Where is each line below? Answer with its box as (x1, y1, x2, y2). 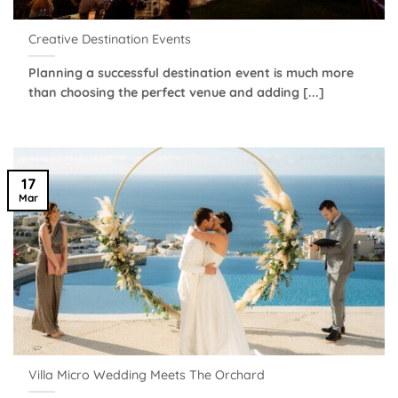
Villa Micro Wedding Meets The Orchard (28, 367, 266, 384)
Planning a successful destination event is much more (28, 64, 354, 81)
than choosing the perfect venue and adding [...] (28, 84, 325, 100)
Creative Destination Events (28, 31, 192, 48)
